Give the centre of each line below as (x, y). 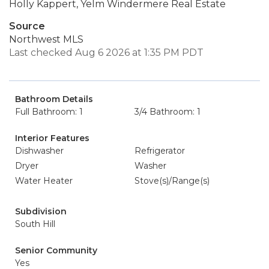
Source (27, 26)
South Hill (35, 224)
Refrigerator (160, 151)
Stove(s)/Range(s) (172, 181)
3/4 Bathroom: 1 (168, 112)
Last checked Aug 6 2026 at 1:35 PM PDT (106, 53)
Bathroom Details (54, 99)
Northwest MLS (46, 39)
